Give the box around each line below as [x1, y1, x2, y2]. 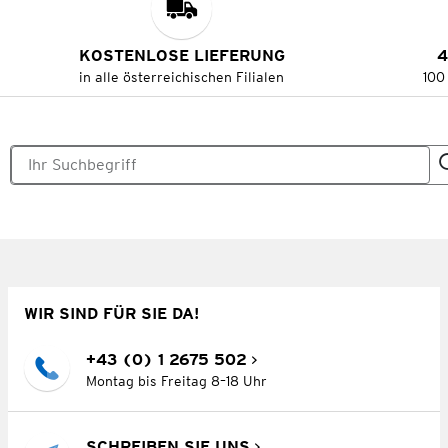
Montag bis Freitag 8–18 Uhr [85, 373, 267, 390]
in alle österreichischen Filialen [79, 69, 285, 86]
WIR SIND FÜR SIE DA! [24, 303, 199, 323]
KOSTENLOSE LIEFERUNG [78, 46, 285, 66]
